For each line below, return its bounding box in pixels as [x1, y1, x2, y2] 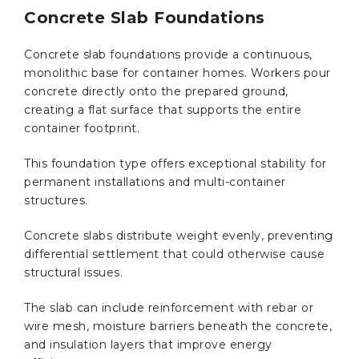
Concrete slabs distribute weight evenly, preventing [24, 228, 333, 243]
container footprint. [24, 120, 143, 135]
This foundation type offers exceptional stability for [24, 155, 327, 171]
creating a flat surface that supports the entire [24, 102, 301, 117]
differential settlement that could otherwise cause [24, 246, 325, 261]
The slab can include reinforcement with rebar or [24, 300, 313, 315]
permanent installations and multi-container [24, 174, 286, 189]
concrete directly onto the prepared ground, [24, 83, 288, 99]
